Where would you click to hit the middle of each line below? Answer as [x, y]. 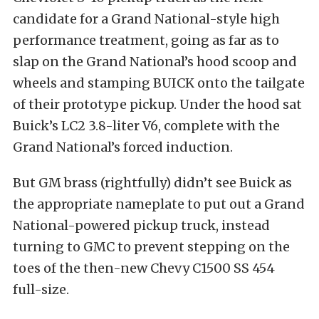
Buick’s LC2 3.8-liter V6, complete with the [146, 126]
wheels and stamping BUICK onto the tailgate [159, 83]
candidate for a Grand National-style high [146, 19]
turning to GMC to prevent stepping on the [151, 247]
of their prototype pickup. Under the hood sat [157, 104]
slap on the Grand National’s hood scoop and [155, 62]
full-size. [41, 289]
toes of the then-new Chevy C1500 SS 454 [144, 268]
